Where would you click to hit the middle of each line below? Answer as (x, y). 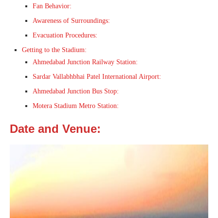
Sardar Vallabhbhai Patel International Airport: (97, 77)
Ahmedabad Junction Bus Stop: (76, 91)
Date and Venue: (55, 129)
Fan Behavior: (52, 6)
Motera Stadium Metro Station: (76, 106)
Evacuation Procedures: (65, 36)
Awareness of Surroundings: (71, 21)
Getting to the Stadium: (54, 50)
